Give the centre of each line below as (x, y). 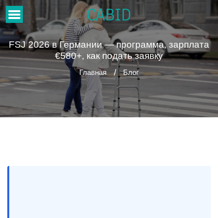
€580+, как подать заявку (109, 56)
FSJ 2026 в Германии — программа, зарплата (109, 45)
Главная (93, 73)
